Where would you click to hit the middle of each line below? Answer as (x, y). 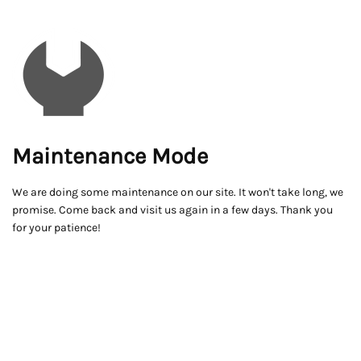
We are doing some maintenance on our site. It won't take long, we (178, 192)
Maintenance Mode (110, 156)
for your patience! (56, 228)
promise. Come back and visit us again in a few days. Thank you (172, 210)
